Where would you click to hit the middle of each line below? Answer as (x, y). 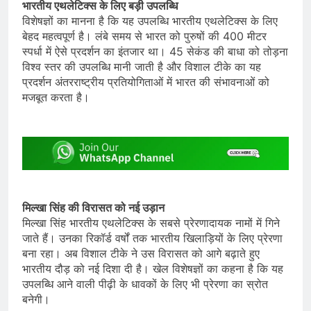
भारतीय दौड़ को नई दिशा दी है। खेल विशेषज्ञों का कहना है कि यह (153, 268)
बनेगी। (36, 299)
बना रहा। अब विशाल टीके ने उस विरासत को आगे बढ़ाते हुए (141, 253)
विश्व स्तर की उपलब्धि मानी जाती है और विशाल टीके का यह (142, 67)
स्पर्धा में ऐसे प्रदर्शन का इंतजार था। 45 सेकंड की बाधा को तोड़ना (155, 52)
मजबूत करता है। (56, 98)
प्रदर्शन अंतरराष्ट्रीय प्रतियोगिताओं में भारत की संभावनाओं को (146, 82)
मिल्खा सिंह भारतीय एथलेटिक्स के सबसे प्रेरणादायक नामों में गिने (151, 222)
